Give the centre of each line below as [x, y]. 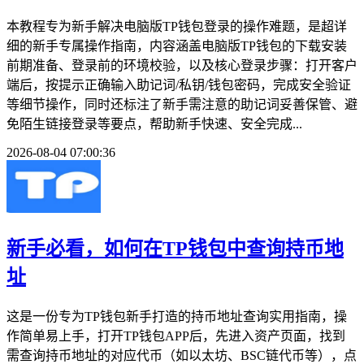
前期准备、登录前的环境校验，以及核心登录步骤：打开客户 [182, 66]
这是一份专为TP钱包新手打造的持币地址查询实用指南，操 [177, 317]
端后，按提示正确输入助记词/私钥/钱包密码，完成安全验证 [179, 85]
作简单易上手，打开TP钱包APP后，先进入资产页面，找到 [176, 336]
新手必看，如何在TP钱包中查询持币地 [175, 249]
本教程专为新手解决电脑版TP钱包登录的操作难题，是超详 [177, 27]
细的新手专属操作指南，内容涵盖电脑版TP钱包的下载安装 [177, 46]
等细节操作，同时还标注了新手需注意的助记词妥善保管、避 [182, 105]
